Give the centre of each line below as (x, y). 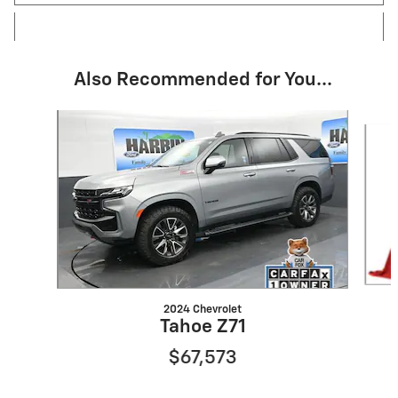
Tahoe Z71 (203, 328)
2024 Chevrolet (202, 310)
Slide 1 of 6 (44, 119)
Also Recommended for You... (203, 81)
